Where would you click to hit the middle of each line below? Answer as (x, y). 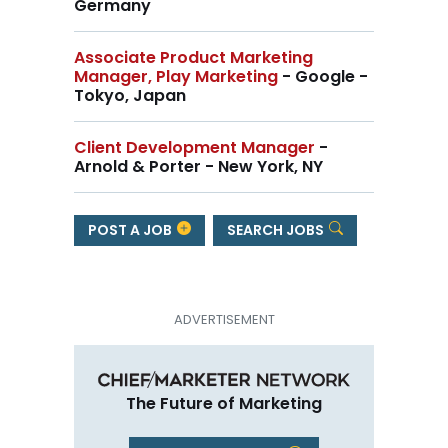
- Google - (323, 76)
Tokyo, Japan (130, 95)
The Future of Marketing (224, 403)
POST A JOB (131, 230)
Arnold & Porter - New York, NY (198, 166)
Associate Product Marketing (193, 57)
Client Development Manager (194, 147)
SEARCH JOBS (276, 230)
